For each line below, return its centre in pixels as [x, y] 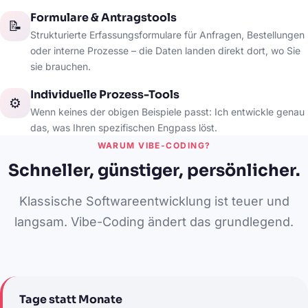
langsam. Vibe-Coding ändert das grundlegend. [154, 222]
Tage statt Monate [71, 299]
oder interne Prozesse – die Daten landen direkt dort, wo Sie [165, 51]
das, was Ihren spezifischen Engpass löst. [124, 128]
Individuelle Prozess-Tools [105, 95]
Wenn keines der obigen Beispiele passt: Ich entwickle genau [167, 112]
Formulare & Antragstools [103, 18]
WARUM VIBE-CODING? [154, 145]
